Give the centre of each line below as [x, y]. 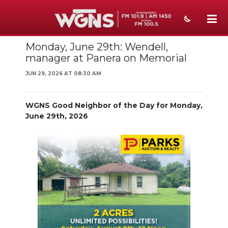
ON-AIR [28, 159]
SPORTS [30, 71]
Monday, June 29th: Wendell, [97, 47]
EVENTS [29, 115]
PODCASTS [37, 180]
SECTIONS [34, 137]
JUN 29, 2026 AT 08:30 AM [63, 74]
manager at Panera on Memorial [106, 58]
